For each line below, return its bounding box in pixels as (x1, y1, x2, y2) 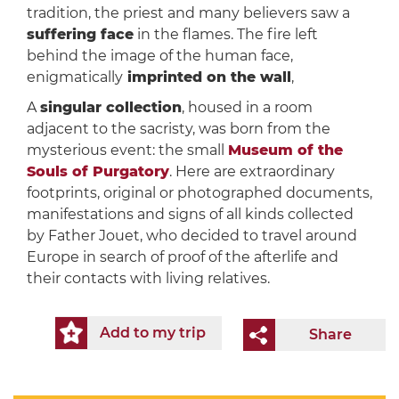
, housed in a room (181, 99, 313, 117)
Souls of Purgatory (26, 163, 169, 181)
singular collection (39, 99, 182, 117)
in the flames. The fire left (133, 26, 318, 44)
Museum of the (227, 142, 343, 159)
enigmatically (26, 69, 123, 86)
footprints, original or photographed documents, (26, 184, 372, 202)
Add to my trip (100, 324, 206, 342)
